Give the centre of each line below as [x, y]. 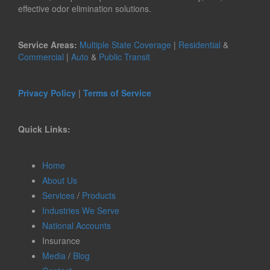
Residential [199, 45]
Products [99, 196]
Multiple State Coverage [125, 45]
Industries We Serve [81, 211]
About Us [60, 181]
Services [58, 196]
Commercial [41, 57]
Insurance [61, 241]
